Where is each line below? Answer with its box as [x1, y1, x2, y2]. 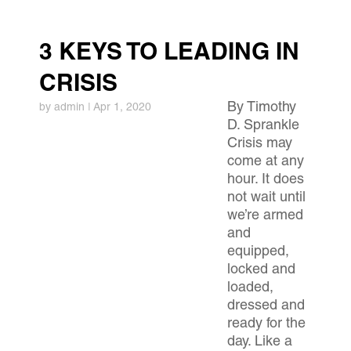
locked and [227, 263, 295, 277]
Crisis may [227, 137, 292, 151]
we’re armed [227, 209, 303, 223]
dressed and [227, 299, 305, 313]
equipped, [227, 245, 289, 259]
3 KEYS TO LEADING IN [39, 42, 299, 66]
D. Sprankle [227, 119, 299, 133]
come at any [227, 155, 304, 169]
